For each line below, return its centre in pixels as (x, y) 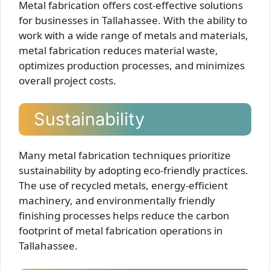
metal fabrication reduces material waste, (118, 50)
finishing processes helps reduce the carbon (124, 215)
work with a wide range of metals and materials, (133, 35)
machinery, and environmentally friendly (117, 200)
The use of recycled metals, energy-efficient (123, 185)
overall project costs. (67, 80)
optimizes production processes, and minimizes (132, 65)
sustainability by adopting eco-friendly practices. (133, 170)
